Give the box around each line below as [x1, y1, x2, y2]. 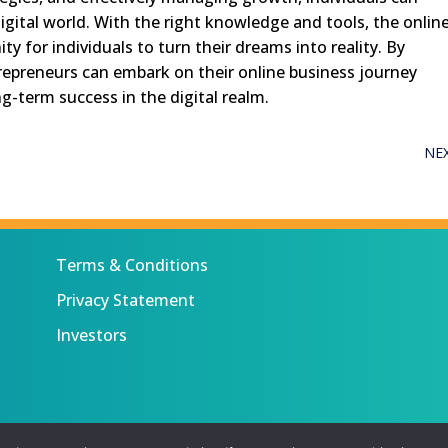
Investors [55, 323, 127, 346]
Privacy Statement [55, 288, 195, 311]
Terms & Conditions [55, 253, 208, 276]
